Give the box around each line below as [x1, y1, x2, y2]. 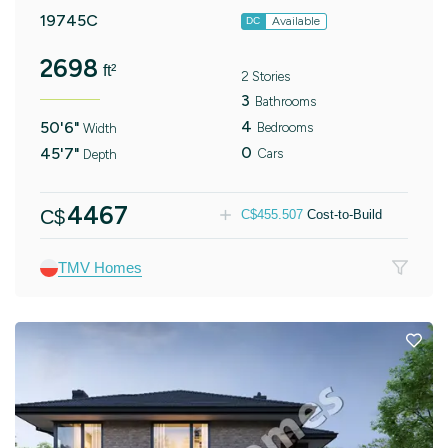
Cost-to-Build [306, 207, 382, 223]
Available [271, 13, 320, 28]
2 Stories [240, 68, 290, 84]
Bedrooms [256, 119, 313, 135]
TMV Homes [58, 258, 142, 276]
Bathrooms [254, 93, 316, 109]
